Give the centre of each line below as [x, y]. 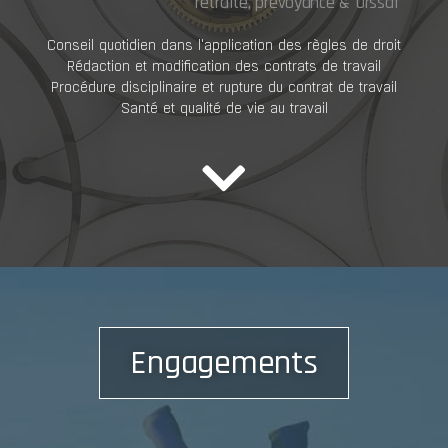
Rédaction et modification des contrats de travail [224, 65]
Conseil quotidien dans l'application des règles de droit [224, 44]
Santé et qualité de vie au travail [224, 107]
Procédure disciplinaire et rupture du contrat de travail [224, 86]
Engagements [224, 362]
